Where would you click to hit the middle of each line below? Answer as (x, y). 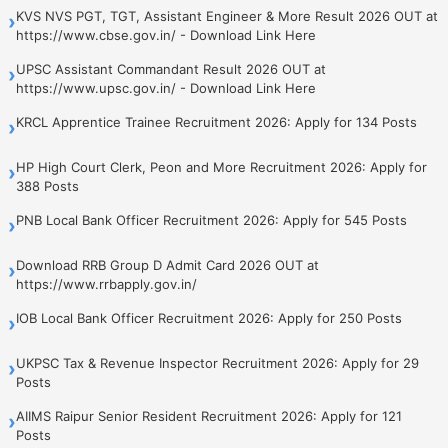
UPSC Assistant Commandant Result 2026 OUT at (171, 68)
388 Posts (47, 185)
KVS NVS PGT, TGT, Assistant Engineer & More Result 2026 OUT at (227, 15)
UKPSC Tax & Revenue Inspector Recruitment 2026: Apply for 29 (217, 362)
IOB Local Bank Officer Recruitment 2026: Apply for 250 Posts (209, 317)
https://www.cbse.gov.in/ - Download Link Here (166, 34)
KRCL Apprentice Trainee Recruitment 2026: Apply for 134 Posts (216, 121)
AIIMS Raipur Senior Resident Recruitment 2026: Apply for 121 (209, 415)
